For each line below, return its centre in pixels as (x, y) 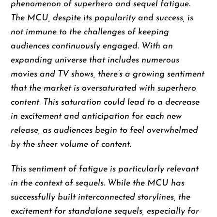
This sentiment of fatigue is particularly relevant (105, 169)
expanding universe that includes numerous (95, 61)
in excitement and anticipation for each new (96, 117)
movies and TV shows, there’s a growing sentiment (108, 75)
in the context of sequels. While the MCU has (98, 183)
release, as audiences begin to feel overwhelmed (105, 131)
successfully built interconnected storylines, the (101, 197)
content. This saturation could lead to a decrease (105, 103)
